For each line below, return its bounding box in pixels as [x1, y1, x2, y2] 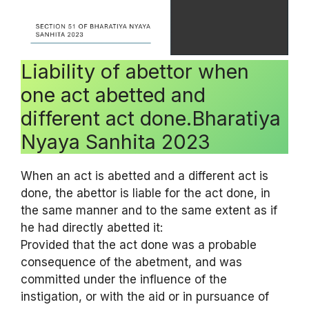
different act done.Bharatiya [21, 106, 281, 130]
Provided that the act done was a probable [21, 237, 257, 252]
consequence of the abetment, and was [21, 255, 242, 269]
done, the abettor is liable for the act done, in [21, 186, 270, 200]
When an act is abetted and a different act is [21, 168, 268, 183]
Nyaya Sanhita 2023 [21, 129, 210, 154]
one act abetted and [21, 82, 206, 107]
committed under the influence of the [21, 272, 227, 286]
